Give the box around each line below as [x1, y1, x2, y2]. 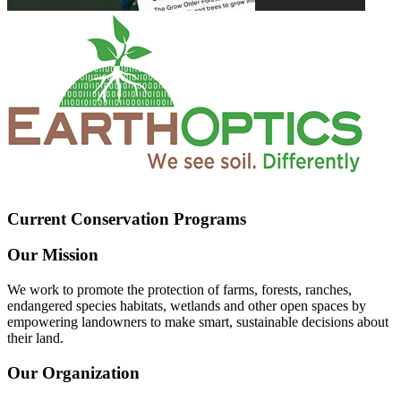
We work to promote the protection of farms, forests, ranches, [7, 282, 352, 298]
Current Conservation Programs [7, 209, 246, 228]
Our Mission [7, 245, 98, 265]
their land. [7, 330, 64, 346]
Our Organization [7, 363, 140, 382]
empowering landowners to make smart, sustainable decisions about [7, 314, 388, 330]
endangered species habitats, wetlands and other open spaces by [7, 298, 366, 314]
